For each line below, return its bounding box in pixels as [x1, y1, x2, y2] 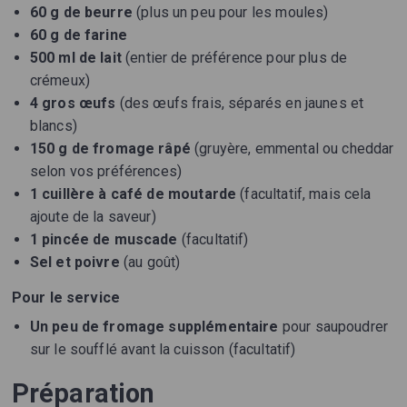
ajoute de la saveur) [29, 208, 156, 226]
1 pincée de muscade [29, 231, 178, 249]
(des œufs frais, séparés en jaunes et [115, 94, 364, 113]
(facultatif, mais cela [236, 185, 372, 203]
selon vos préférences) [29, 163, 183, 181]
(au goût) [119, 253, 181, 272]
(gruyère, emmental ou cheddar [190, 140, 394, 158]
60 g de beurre [29, 4, 133, 22]
